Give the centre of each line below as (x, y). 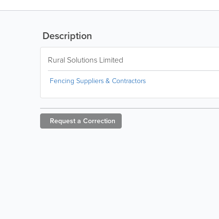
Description (66, 35)
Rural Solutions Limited (86, 60)
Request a (66, 121)
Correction (99, 121)
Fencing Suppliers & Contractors (98, 80)
